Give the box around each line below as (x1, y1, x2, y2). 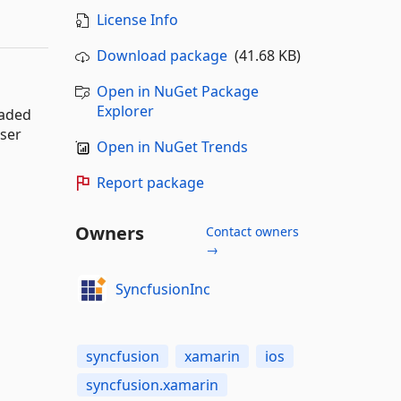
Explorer (96, 101, 154, 121)
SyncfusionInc (115, 278, 210, 299)
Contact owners (205, 223, 299, 240)
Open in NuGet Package (96, 81, 259, 101)
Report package (96, 173, 204, 192)
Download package (96, 46, 227, 65)
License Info (96, 10, 178, 30)
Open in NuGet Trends (96, 137, 248, 157)
